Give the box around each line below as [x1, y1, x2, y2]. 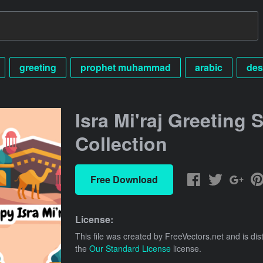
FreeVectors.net [165, 230, 224, 242]
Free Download [90, 172, 158, 186]
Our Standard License [89, 242, 171, 254]
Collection [75, 129, 167, 157]
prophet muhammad [80, 60, 171, 74]
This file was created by [75, 230, 165, 242]
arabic [195, 60, 223, 74]
